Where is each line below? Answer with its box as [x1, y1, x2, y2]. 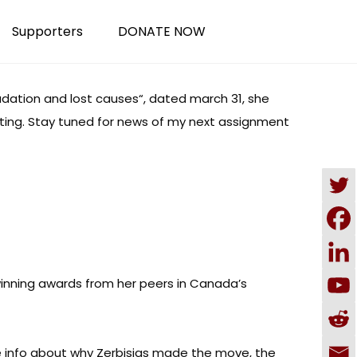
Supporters [12, 22, 83, 41]
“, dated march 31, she [139, 90, 269, 107]
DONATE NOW [118, 22, 206, 41]
